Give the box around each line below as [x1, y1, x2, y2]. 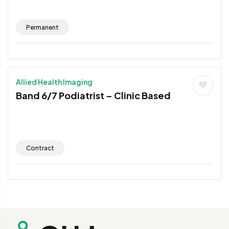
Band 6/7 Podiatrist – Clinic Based [16, 89, 171, 101]
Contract [26, 144, 54, 152]
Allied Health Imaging [16, 77, 93, 86]
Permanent [26, 23, 59, 31]
